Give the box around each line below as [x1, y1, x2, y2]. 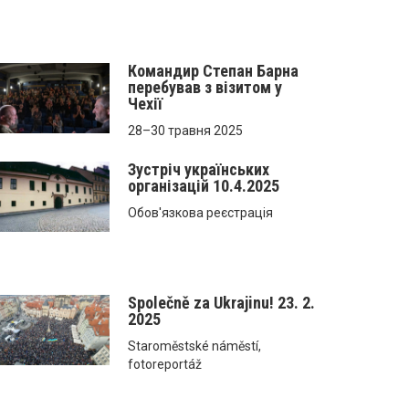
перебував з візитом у [128, 77, 283, 97]
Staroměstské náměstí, [128, 338, 262, 353]
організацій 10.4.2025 [128, 175, 280, 195]
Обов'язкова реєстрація [128, 204, 274, 220]
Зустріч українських [128, 159, 270, 179]
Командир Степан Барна [128, 60, 299, 80]
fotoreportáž [128, 356, 203, 372]
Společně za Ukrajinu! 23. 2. [128, 292, 316, 312]
